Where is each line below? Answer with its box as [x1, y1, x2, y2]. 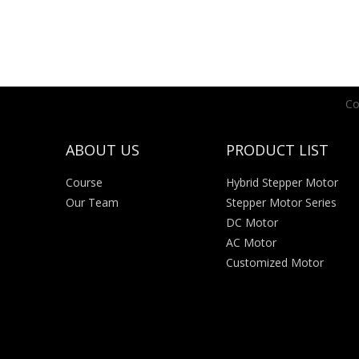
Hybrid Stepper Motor [226, 175, 338, 190]
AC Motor [226, 235, 276, 250]
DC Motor [226, 215, 278, 230]
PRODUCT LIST [226, 140, 329, 159]
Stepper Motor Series [226, 195, 337, 210]
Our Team [66, 195, 119, 210]
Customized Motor [226, 255, 324, 270]
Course [66, 175, 103, 190]
